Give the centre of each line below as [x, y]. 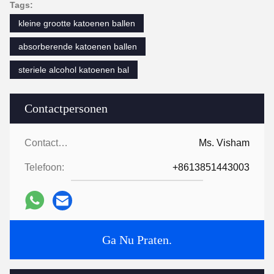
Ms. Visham [224, 143]
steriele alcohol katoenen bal [74, 69]
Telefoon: [44, 167]
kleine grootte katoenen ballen [77, 23]
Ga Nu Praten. [137, 239]
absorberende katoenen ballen [78, 46]
